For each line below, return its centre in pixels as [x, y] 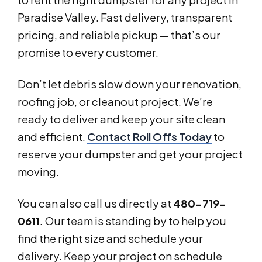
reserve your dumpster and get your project [130, 154]
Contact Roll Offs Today [149, 137]
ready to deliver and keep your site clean [121, 119]
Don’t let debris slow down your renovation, [130, 84]
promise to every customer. [88, 53]
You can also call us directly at [95, 204]
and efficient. [52, 137]
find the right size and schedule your [110, 239]
